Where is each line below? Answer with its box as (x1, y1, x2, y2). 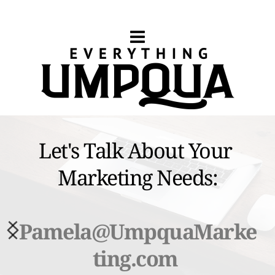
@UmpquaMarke (91, 217, 257, 246)
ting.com (92, 244, 183, 273)
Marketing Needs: (58, 163, 217, 192)
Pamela (18, 217, 91, 246)
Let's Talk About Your (39, 136, 232, 165)
